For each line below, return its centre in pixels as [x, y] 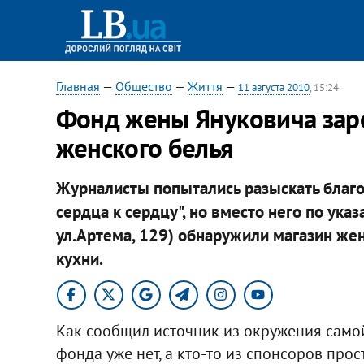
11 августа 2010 [273, 87]
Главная [78, 86]
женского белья [145, 147]
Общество [143, 86]
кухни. [79, 258]
